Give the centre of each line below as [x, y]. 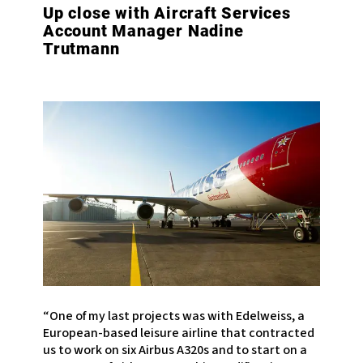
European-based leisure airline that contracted [178, 333]
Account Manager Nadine [143, 31]
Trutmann [81, 49]
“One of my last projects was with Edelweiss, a [173, 316]
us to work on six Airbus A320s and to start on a [175, 350]
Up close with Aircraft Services [167, 13]
